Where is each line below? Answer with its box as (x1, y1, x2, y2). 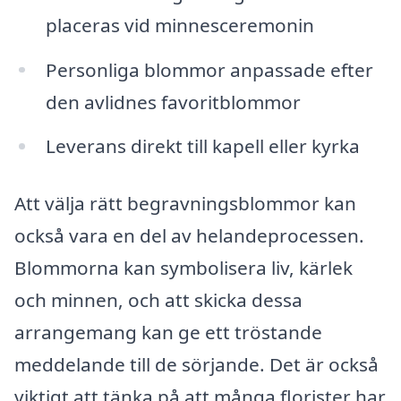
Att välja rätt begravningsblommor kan (14, 191, 356, 217)
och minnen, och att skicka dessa (14, 287, 303, 313)
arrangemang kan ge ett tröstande (14, 320, 322, 346)
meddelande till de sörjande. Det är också (14, 352, 379, 378)
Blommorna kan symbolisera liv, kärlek (14, 255, 353, 281)
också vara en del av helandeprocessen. (14, 223, 364, 249)
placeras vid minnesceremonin (45, 12, 314, 38)
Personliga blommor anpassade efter (45, 56, 373, 82)
